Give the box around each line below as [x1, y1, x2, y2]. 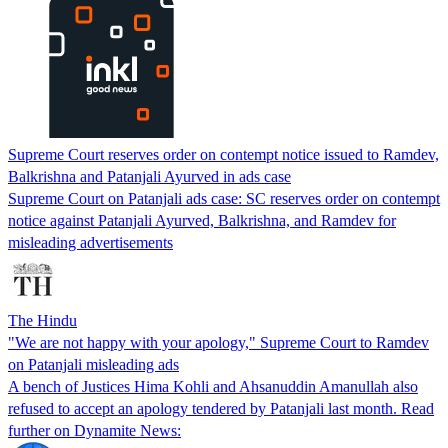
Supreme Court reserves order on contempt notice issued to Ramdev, [8, 145, 439, 163]
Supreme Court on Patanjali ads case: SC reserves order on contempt [8, 189, 440, 207]
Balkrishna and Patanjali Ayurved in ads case [8, 167, 291, 185]
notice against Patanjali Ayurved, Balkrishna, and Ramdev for [8, 211, 396, 229]
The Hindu [8, 311, 77, 329]
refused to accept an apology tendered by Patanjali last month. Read [8, 399, 434, 417]
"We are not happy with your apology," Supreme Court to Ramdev [8, 333, 429, 351]
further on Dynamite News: [8, 421, 181, 439]
